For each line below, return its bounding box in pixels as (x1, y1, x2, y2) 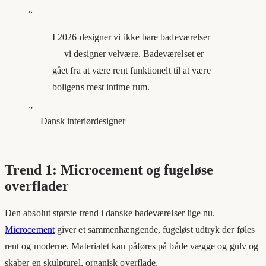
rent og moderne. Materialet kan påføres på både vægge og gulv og (5, 240, 259, 251)
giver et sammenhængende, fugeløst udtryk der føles (56, 224, 255, 235)
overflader (5, 178, 69, 194)
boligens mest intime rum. (52, 81, 150, 92)
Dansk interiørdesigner (40, 115, 125, 126)
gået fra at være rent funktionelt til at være (52, 65, 211, 75)
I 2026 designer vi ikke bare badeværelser (52, 31, 211, 42)
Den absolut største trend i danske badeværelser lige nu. (5, 207, 216, 218)
